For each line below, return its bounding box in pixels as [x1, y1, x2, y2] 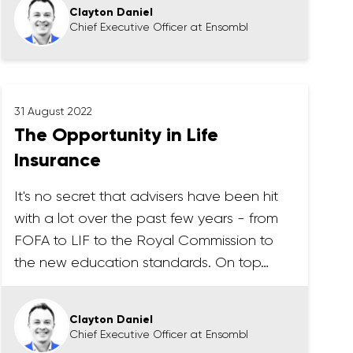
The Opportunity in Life [14, 123, 219, 146]
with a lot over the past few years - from [14, 210, 279, 226]
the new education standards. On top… [14, 255, 269, 270]
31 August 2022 [14, 105, 93, 117]
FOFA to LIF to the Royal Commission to [14, 232, 274, 248]
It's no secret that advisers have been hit [14, 188, 279, 204]
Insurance [14, 148, 102, 171]
